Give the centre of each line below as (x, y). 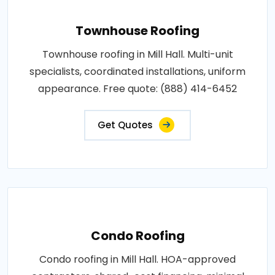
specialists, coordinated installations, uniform (137, 71)
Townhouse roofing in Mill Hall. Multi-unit (137, 54)
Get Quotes (125, 125)
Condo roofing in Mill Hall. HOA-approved (137, 259)
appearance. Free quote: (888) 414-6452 (137, 88)
